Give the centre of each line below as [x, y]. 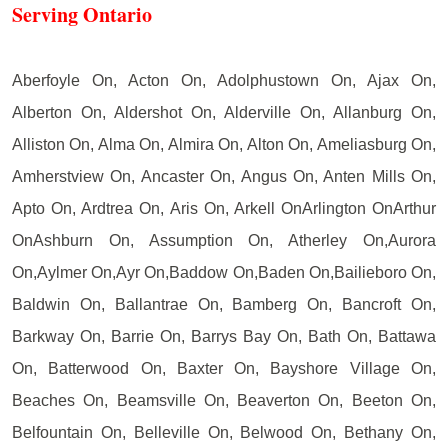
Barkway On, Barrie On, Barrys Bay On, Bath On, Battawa [224, 336]
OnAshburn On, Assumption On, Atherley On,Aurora [224, 240]
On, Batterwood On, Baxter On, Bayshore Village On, [224, 368]
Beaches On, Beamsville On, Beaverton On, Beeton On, [224, 400]
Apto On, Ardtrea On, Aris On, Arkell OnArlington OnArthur [224, 208]
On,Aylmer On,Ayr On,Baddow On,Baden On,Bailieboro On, [224, 272]
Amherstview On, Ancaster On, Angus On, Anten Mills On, [224, 176]
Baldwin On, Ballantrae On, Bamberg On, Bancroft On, [224, 304]
